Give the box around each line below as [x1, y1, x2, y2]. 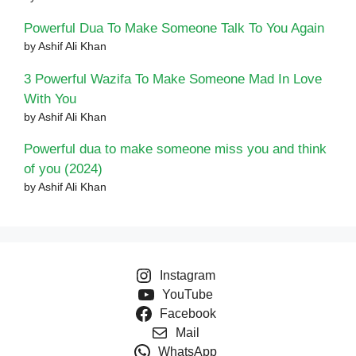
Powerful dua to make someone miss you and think [24, 141, 327, 157]
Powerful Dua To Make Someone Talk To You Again [24, 21, 324, 37]
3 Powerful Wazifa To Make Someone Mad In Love [24, 71, 322, 87]
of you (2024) [24, 161, 103, 177]
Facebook [159, 307, 216, 321]
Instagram [160, 269, 215, 283]
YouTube [162, 288, 213, 302]
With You [24, 91, 76, 106]
